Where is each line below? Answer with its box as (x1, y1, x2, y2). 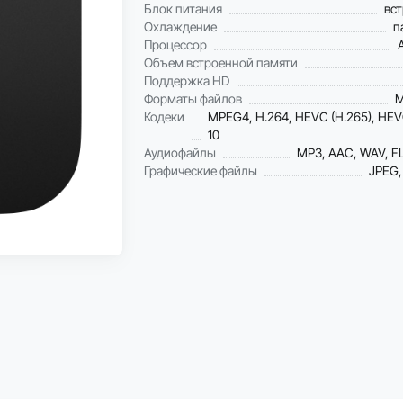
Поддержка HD (144, 73, 229, 88)
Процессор (144, 37, 207, 52)
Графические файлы (144, 163, 257, 178)
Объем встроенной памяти (144, 55, 298, 70)
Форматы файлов (144, 91, 242, 106)
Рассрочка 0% (143, 225, 210, 238)
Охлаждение (144, 19, 217, 34)
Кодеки (144, 109, 184, 124)
